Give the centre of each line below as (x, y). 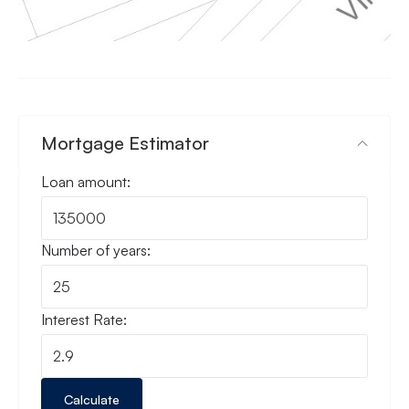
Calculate (92, 399)
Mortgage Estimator (125, 143)
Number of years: (96, 251)
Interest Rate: (84, 319)
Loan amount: (86, 181)
